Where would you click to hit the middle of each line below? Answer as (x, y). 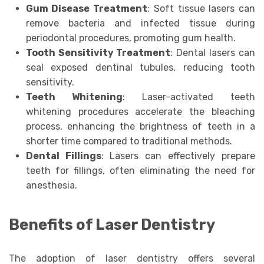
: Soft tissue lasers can (202, 8)
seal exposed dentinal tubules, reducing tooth (140, 67)
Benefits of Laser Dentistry (112, 224)
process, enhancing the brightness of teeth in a (140, 126)
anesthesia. (51, 185)
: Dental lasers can (213, 52)
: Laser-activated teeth (189, 97)
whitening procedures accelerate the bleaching (140, 111)
